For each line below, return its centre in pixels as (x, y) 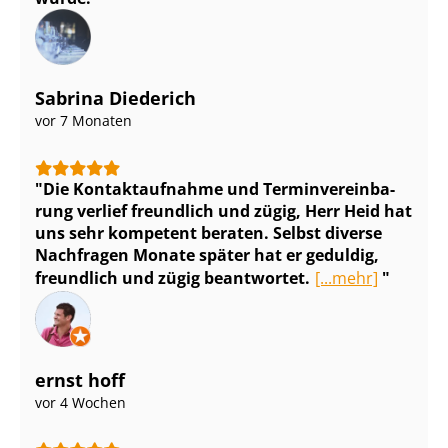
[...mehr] (346, 277)
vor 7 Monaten (83, 120)
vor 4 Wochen (80, 402)
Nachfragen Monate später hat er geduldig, (207, 254)
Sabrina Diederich (115, 97)
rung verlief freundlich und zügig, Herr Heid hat (223, 210)
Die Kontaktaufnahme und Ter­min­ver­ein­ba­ (219, 188)
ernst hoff (80, 379)
